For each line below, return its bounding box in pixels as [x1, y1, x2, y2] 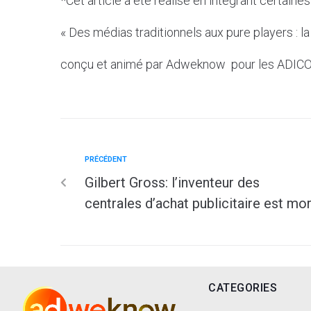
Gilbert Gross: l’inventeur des [85, 174, 260, 191]
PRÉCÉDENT [85, 154, 127, 164]
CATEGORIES [208, 280, 277, 294]
